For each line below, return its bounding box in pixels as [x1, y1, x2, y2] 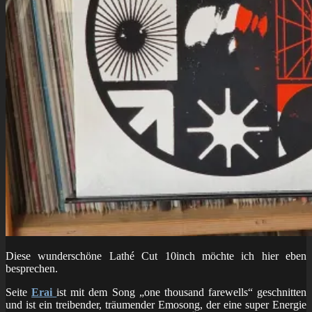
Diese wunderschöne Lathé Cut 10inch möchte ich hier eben [6, 249, 306, 262]
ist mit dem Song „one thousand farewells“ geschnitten [56, 286, 307, 298]
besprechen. [6, 262, 58, 274]
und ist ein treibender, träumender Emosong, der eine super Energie [6, 298, 306, 311]
